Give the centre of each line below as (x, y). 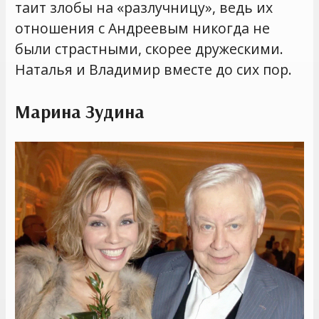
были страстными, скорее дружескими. (150, 48)
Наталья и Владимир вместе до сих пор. (154, 69)
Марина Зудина (80, 112)
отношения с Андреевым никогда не (143, 28)
